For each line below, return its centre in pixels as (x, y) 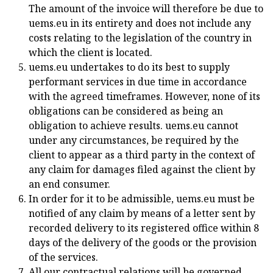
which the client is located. (90, 52)
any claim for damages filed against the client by (142, 169)
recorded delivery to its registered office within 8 (144, 228)
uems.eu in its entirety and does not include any (140, 23)
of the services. (63, 257)
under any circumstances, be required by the (134, 140)
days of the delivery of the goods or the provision (143, 243)
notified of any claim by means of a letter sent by (142, 213)
